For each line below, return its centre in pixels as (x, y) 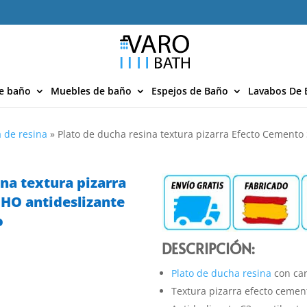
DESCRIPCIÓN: (209, 248)
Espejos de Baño (190, 91)
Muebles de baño (91, 91)
